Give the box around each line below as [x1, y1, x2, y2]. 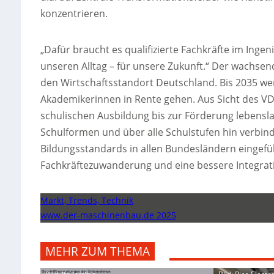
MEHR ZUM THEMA [45, 243, 150, 260]
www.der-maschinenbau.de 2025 [40, 209, 176, 221]
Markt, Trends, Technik [40, 194, 133, 207]
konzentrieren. [40, 7, 108, 21]
